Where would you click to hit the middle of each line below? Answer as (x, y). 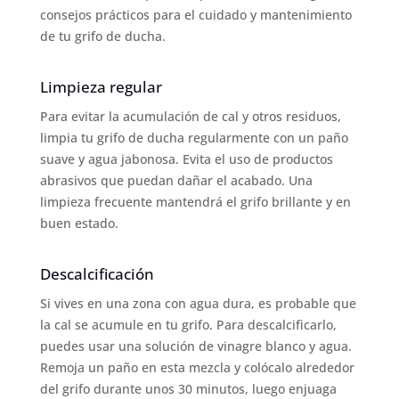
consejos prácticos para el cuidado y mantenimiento (195, 14)
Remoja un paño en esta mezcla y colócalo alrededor (197, 367)
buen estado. (79, 223)
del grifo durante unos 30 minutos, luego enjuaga (188, 388)
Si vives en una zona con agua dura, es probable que (198, 303)
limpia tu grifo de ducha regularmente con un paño (194, 137)
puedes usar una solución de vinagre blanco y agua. (195, 346)
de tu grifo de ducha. (102, 36)
